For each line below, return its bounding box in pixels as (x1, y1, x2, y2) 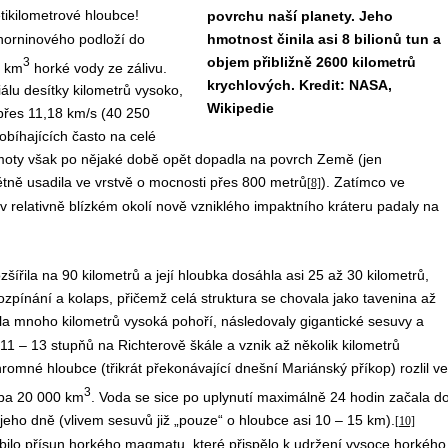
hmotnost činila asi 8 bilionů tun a (206, 31, 441, 48)
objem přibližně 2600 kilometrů (206, 54, 416, 71)
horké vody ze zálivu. (29, 59, 167, 76)
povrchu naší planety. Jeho (206, 8, 393, 25)
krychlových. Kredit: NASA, (206, 77, 392, 94)
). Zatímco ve (320, 174, 405, 191)
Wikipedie (206, 100, 274, 117)
